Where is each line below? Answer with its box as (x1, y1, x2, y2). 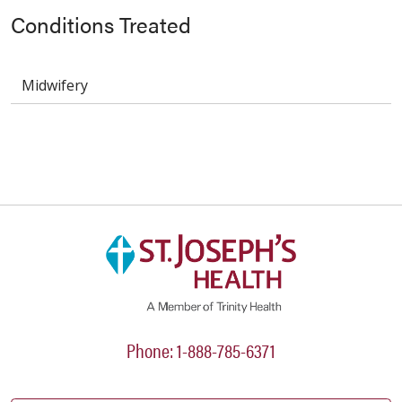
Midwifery (22, 75, 88, 96)
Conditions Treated (11, 9, 191, 40)
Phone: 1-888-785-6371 (127, 336, 275, 364)
